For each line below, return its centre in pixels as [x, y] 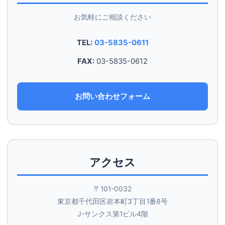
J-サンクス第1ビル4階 [113, 214]
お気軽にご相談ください [113, 17]
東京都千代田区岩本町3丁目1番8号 [113, 202]
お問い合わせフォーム [113, 96]
